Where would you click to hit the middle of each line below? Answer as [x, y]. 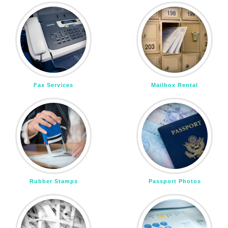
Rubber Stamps [53, 181]
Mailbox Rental [175, 85]
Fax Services [53, 85]
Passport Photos [175, 181]
